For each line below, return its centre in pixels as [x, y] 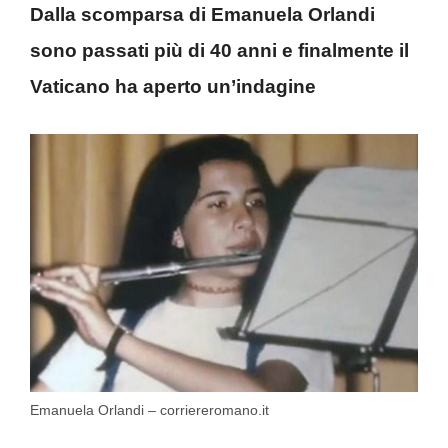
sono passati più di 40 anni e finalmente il [219, 51]
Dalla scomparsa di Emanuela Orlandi [202, 15]
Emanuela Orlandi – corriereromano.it [149, 410]
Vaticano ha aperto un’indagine [173, 87]
